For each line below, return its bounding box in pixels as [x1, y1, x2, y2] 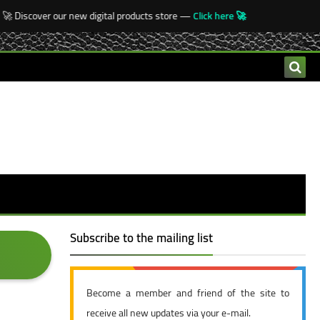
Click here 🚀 [180, 6, 234, 25]
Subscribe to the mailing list [70, 226, 213, 249]
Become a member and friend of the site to [86, 284, 289, 302]
